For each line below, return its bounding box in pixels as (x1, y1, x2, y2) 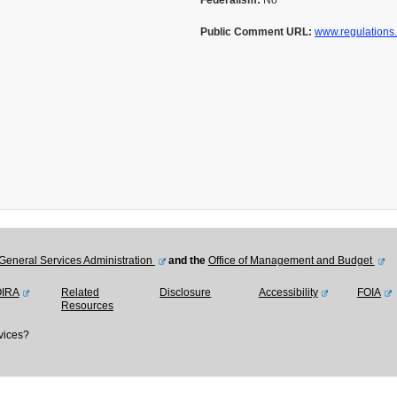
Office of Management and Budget (207, 254, 375, 267)
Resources (60, 300, 113, 312)
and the (165, 254, 208, 267)
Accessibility (258, 286, 318, 299)
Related (60, 286, 99, 299)
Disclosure (160, 286, 212, 299)
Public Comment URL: (200, 26, 312, 38)
